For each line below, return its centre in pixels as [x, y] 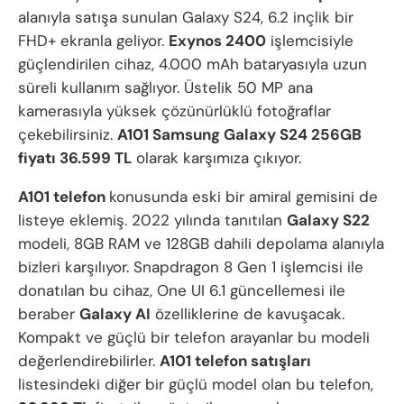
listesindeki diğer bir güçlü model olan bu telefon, [196, 385]
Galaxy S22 [328, 220]
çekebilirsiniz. [68, 135]
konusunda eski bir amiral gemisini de [243, 197]
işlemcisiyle [310, 41]
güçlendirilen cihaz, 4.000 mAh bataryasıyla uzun [193, 64]
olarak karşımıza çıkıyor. [216, 158]
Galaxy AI [115, 314]
